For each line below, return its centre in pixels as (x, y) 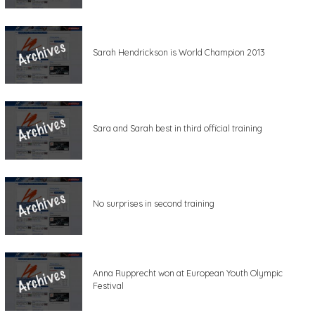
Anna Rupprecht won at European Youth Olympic (188, 273)
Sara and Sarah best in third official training (178, 128)
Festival (108, 285)
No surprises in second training (154, 204)
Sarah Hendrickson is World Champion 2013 (179, 53)
